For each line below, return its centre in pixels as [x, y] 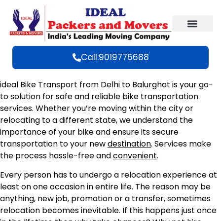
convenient [135, 156]
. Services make [181, 144]
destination [129, 144]
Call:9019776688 [115, 57]
